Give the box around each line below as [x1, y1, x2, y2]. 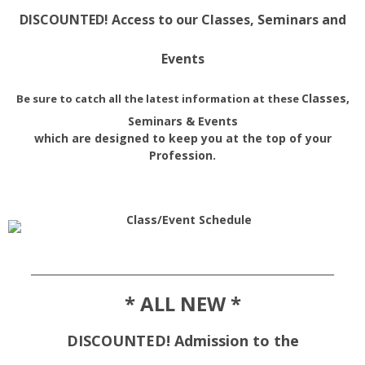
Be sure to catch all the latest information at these [15, 91, 301, 106]
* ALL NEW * [124, 290, 241, 317]
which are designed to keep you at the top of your [33, 130, 332, 146]
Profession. [149, 147, 216, 163]
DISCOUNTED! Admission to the [66, 331, 299, 350]
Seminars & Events [127, 113, 238, 129]
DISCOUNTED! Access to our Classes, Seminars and [19, 11, 346, 29]
